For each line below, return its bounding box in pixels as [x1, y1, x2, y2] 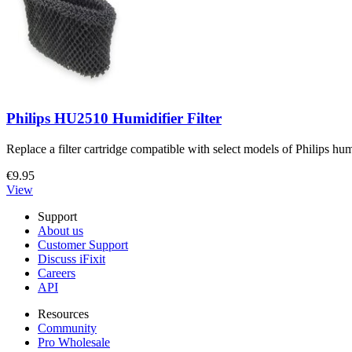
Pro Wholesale [38, 335, 110, 349]
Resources [38, 306, 89, 321]
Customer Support [38, 237, 128, 251]
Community [38, 321, 97, 335]
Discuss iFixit [38, 251, 105, 266]
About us [38, 223, 83, 237]
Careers [38, 266, 75, 280]
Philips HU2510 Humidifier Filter [6, 109, 222, 126]
